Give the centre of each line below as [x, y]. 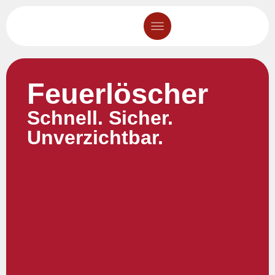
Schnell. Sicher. [100, 118]
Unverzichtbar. [95, 138]
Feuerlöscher [118, 94]
